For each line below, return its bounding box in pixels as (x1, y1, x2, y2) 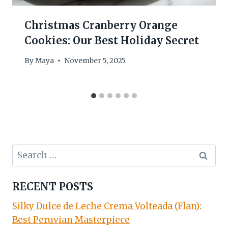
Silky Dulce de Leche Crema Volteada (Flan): (12, 201, 202, 212)
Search (12, 145, 42, 157)
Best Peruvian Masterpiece (12, 214, 130, 226)
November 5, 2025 (64, 56, 126, 65)
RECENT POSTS (12, 180, 93, 193)
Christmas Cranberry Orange (24, 19, 178, 32)
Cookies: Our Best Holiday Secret (24, 34, 199, 47)
